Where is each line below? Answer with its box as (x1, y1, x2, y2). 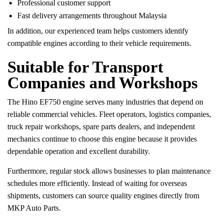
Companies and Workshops (7, 74, 198, 92)
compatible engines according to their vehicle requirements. (7, 39, 191, 48)
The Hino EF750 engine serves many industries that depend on (7, 98, 203, 107)
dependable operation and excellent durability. (7, 147, 150, 156)
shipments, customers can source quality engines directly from (7, 191, 199, 200)
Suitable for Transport (7, 58, 163, 76)
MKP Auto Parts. (7, 204, 61, 213)
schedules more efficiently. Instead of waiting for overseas (7, 179, 187, 188)
